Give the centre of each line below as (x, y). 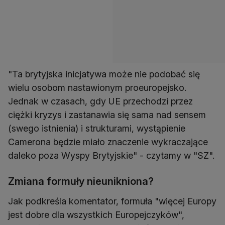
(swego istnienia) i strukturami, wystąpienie (97, 128)
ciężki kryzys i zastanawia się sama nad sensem (107, 115)
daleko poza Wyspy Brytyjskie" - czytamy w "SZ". (111, 155)
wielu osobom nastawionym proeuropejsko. (97, 88)
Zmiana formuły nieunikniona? (81, 181)
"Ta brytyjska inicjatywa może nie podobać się (104, 74)
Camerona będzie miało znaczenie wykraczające (108, 142)
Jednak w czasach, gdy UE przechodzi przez (100, 101)
